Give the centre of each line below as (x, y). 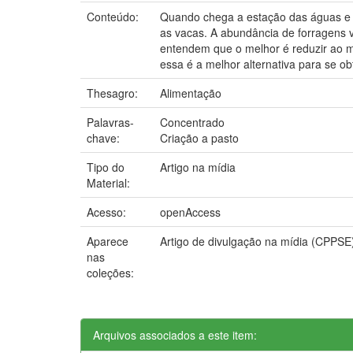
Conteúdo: (114, 16)
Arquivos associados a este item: (175, 334)
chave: (105, 137)
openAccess (190, 212)
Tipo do (106, 167)
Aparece (108, 241)
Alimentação (191, 93)
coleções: (110, 272)
